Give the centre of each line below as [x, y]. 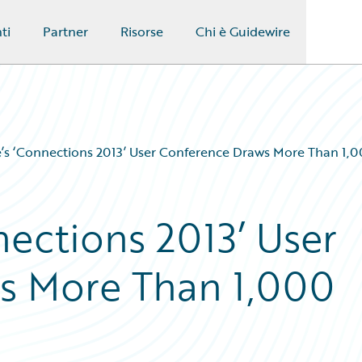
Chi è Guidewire [242, 32]
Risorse [141, 32]
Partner [65, 32]
